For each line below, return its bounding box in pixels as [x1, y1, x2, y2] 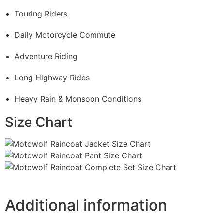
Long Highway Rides [15, 73, 90, 83]
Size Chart [5, 114, 72, 131]
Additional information [5, 196, 167, 215]
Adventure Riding [15, 51, 77, 62]
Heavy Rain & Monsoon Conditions [15, 94, 141, 104]
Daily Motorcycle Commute [15, 30, 115, 40]
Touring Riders [15, 9, 67, 19]
